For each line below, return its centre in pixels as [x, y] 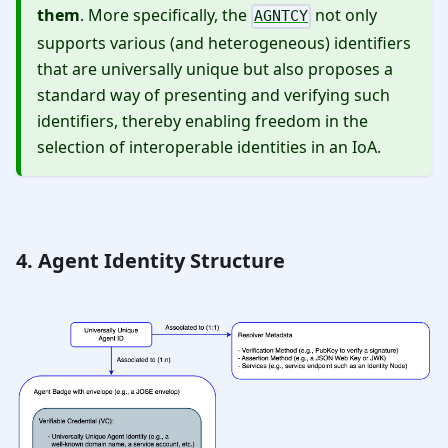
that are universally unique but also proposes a [215, 68]
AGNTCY [281, 16]
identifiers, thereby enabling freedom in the [202, 120]
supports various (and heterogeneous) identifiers [224, 42]
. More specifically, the [165, 15]
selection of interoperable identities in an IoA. [209, 146]
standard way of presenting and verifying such [213, 94]
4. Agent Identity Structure [150, 260]
